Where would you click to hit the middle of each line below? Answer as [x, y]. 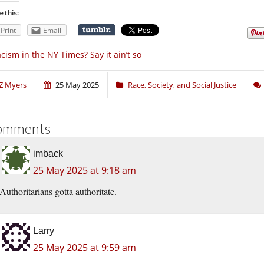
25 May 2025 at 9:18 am [85, 171]
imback [48, 154]
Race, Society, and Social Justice [182, 85]
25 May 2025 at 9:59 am [85, 248]
